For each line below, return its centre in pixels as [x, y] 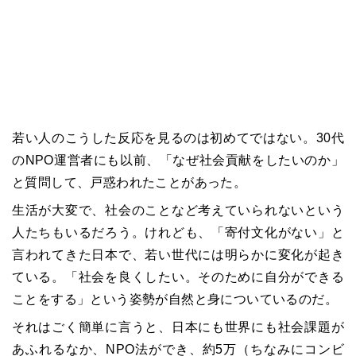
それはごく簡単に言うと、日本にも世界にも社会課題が [178, 327]
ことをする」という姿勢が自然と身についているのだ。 [175, 299]
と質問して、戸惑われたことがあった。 [130, 182]
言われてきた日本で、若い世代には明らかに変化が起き [178, 254]
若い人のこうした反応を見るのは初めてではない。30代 [178, 137]
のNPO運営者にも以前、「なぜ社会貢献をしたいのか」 [178, 160]
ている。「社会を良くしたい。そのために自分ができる [178, 277]
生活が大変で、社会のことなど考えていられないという [178, 210]
